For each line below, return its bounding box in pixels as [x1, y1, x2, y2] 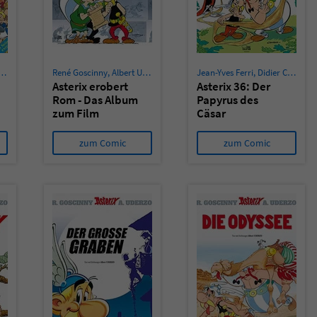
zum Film [52, 105, 99, 121]
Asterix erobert [52, 79, 128, 94]
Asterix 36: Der [197, 79, 270, 94]
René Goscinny [52, 67, 108, 79]
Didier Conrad [258, 67, 287, 79]
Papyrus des [197, 92, 258, 108]
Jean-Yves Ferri [197, 67, 253, 79]
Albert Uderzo [112, 67, 142, 79]
